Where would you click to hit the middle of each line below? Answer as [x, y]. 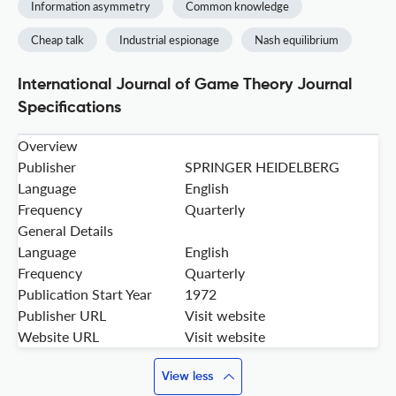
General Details [65, 231]
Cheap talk [57, 40]
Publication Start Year [85, 294]
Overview [48, 146]
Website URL [58, 337]
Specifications [69, 108]
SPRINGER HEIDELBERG [262, 167]
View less [187, 377]
